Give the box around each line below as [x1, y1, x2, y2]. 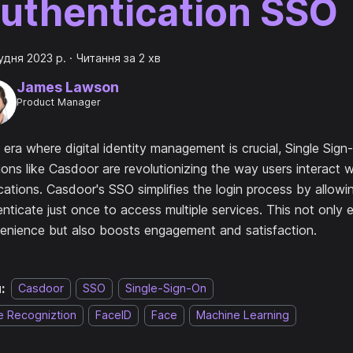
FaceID [95, 308, 132, 322]
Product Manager [16, 96, 101, 109]
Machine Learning [196, 308, 290, 322]
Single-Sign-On [124, 281, 206, 295]
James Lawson [16, 79, 119, 96]
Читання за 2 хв [76, 51, 161, 65]
